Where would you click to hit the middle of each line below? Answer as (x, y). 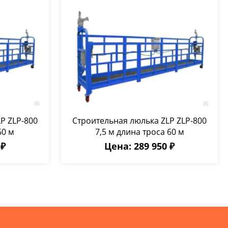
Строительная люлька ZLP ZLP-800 (139, 121)
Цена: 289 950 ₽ (139, 146)
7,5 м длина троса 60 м (139, 132)
